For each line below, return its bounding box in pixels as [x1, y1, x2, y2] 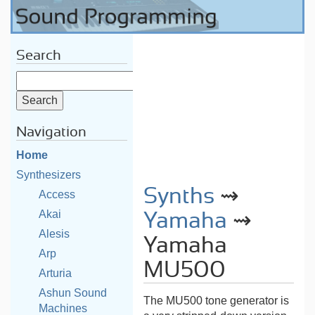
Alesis [39, 228, 70, 240]
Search [16, 49, 61, 63]
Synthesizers [16, 169, 81, 181]
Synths [143, 185, 215, 207]
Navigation [16, 125, 86, 139]
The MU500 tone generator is [143, 295, 290, 307]
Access [39, 188, 75, 200]
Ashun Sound [39, 287, 107, 299]
